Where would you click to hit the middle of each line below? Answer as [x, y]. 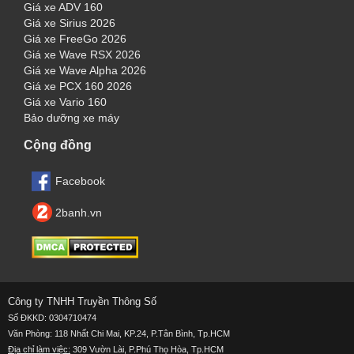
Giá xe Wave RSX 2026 [82, 55]
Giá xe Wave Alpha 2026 [85, 70]
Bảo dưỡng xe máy [72, 118]
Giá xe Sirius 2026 [70, 23]
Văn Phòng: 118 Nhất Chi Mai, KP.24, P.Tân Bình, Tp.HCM [119, 333]
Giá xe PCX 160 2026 [78, 86]
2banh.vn [79, 213]
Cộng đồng [58, 145]
